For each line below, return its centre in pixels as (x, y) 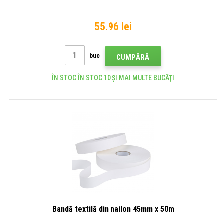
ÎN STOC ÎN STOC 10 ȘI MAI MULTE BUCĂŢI (113, 77)
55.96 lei (113, 26)
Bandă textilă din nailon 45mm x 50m (113, 209)
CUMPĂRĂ (133, 57)
